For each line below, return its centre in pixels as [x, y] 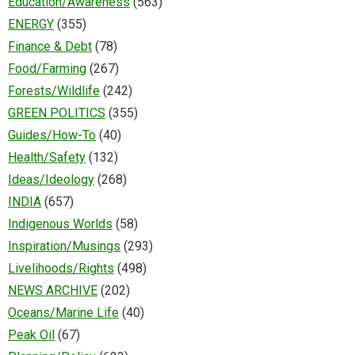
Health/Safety [47, 158]
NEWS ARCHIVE [53, 291]
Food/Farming [47, 69]
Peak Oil [31, 335]
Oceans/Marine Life [63, 313]
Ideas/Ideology [51, 180]
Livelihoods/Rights [61, 269]
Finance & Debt [50, 47]
